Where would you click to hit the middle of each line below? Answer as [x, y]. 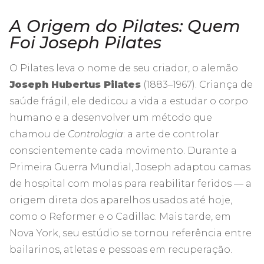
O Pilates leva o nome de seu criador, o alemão [124, 68]
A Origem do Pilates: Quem [125, 26]
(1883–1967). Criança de [197, 84]
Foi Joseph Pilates [85, 42]
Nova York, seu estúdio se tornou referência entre [131, 233]
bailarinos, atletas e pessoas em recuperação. [121, 249]
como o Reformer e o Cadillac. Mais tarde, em [120, 216]
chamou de [39, 134]
